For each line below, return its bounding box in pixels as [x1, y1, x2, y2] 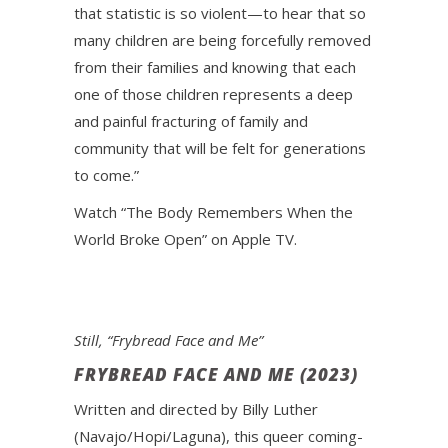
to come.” [74, 165, 139, 185]
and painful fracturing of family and [74, 111, 308, 131]
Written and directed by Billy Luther [74, 399, 318, 419]
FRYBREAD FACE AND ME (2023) [74, 363, 358, 386]
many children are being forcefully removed [74, 30, 371, 50]
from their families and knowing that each [74, 57, 356, 77]
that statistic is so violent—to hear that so [74, 3, 366, 23]
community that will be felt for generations [74, 138, 366, 158]
